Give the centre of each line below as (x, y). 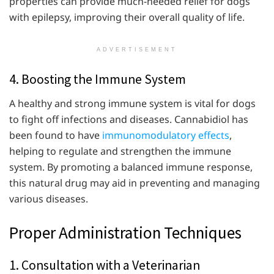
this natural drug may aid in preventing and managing (135, 183)
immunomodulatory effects (166, 135)
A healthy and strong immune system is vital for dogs (132, 103)
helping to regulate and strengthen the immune (120, 151)
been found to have (56, 135)
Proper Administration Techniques (125, 232)
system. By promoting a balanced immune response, (131, 167)
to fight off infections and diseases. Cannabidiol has (129, 119)
